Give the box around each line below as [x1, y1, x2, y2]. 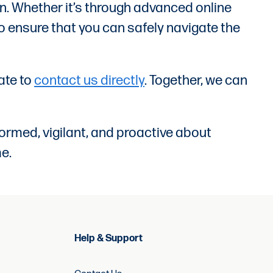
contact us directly [34, 72, 144, 89]
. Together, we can [144, 72, 247, 89]
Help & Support [74, 232, 143, 244]
